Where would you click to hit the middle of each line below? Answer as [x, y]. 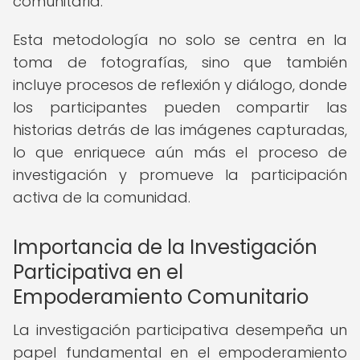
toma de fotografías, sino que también [180, 62]
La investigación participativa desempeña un [180, 330]
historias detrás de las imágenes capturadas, [180, 130]
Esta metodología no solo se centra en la [180, 40]
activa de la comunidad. [102, 197]
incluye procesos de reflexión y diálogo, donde [180, 85]
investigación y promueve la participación [180, 175]
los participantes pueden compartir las [180, 107]
